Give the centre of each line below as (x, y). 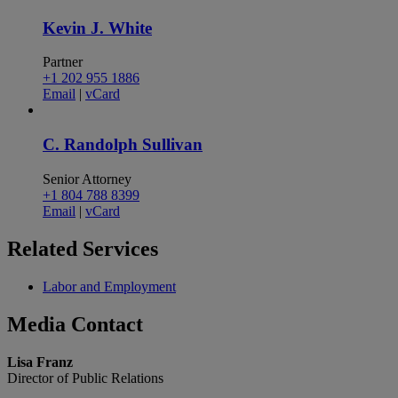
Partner (63, 62)
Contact (107, 324)
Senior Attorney (87, 179)
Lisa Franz (40, 362)
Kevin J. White (97, 28)
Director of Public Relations (85, 378)
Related (45, 248)
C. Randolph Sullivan (123, 145)
